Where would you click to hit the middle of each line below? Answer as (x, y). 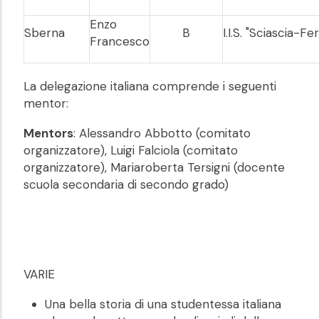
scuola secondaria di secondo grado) (126, 185)
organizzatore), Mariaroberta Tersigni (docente (154, 168)
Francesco (120, 42)
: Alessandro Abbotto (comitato (162, 134)
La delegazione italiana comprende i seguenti (150, 87)
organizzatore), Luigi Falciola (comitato (131, 151)
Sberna (45, 33)
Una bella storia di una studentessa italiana (163, 304)
